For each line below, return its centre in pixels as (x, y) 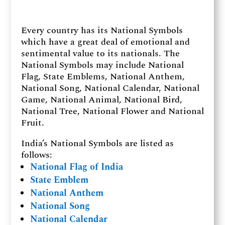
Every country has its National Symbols (102, 30)
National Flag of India (76, 167)
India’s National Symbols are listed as (97, 143)
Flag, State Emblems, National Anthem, (103, 77)
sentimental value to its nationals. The (100, 53)
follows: (36, 155)
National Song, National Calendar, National (110, 88)
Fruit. (32, 123)
